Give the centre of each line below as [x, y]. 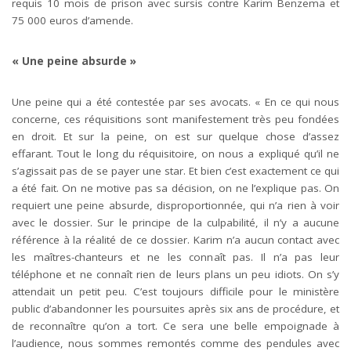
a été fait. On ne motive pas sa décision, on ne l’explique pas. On [175, 188]
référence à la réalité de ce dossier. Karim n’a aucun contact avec [175, 240]
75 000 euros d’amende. [72, 20]
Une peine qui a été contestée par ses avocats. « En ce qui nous [175, 102]
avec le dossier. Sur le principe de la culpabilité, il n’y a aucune [175, 223]
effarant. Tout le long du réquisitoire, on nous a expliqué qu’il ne [175, 154]
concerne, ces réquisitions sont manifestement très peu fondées [175, 119]
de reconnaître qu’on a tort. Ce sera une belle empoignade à [175, 326]
